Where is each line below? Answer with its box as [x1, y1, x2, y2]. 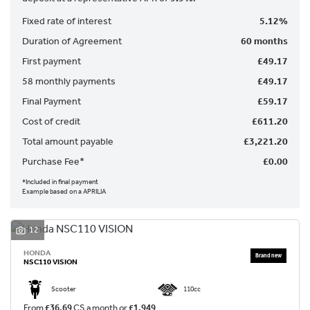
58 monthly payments [22, 75, 116, 87]
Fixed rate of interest [22, 15, 111, 27]
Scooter [51, 285, 76, 293]
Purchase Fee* [22, 155, 84, 167]
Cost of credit [22, 115, 80, 127]
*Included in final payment [22, 177, 98, 185]
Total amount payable [22, 135, 113, 147]
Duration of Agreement [22, 35, 122, 47]
